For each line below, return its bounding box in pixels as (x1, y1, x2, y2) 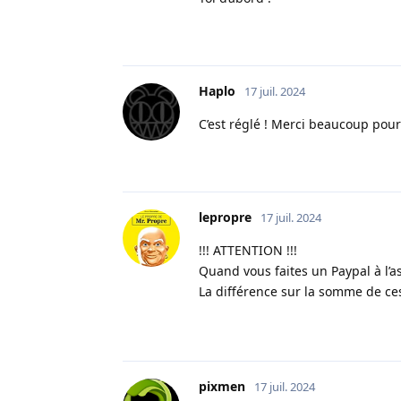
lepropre (199, 209, 252, 226)
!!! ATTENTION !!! (199, 242, 297, 260)
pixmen (199, 377, 245, 395)
